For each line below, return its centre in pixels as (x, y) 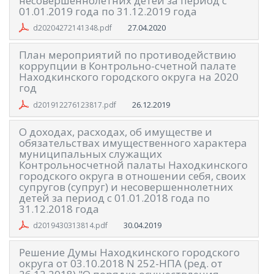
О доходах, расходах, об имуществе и (116, 131)
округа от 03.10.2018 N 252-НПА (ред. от (121, 264)
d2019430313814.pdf (70, 226)
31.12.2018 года (59, 209)
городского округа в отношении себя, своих (132, 176)
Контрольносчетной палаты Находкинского (133, 165)
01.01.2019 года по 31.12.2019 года (108, 11)
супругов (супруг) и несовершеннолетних (126, 187)
